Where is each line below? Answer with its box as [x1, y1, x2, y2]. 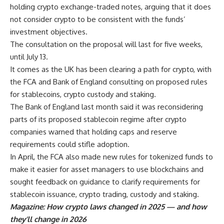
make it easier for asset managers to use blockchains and [10, 164, 203, 174]
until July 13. [10, 51, 48, 61]
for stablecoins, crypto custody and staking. [10, 89, 156, 99]
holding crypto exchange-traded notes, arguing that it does [10, 1, 211, 11]
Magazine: [10, 201, 46, 211]
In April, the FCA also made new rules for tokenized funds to [10, 151, 213, 161]
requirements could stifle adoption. [10, 139, 129, 149]
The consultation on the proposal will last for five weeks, [10, 39, 202, 49]
